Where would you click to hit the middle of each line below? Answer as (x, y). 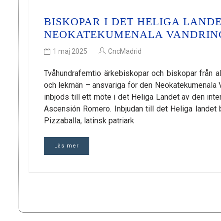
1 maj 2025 (70, 51)
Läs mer (67, 146)
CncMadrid (125, 51)
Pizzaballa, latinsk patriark (89, 120)
